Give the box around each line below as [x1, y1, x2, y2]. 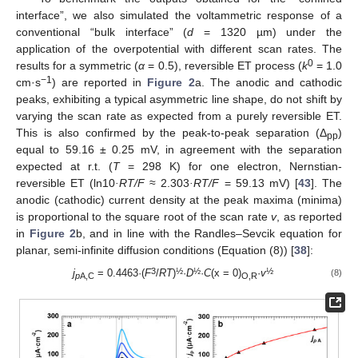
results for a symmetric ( [16, 59, 139, 73]
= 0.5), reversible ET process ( [145, 59, 302, 73]
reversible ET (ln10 [16, 177, 116, 190]
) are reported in [52, 76, 148, 89]
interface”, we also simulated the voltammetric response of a [16, 9, 342, 22]
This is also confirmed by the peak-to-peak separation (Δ [16, 126, 327, 140]
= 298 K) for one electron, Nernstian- [120, 160, 342, 173]
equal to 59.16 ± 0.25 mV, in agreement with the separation [16, 143, 342, 157]
